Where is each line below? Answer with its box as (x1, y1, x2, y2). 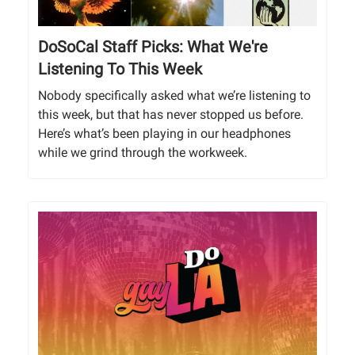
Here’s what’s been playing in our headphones (38, 126, 291, 142)
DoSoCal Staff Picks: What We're (38, 37, 268, 57)
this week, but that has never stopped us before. (38, 107, 303, 123)
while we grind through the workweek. (38, 145, 247, 161)
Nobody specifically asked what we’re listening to (38, 88, 311, 104)
